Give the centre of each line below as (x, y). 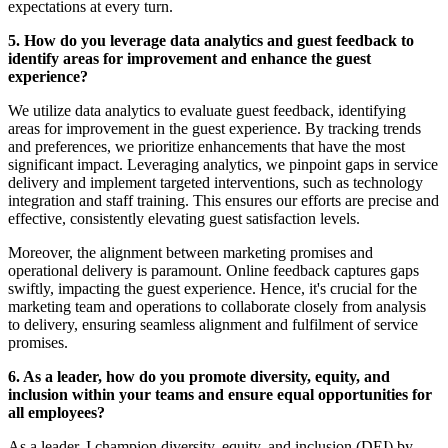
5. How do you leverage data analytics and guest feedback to (211, 41)
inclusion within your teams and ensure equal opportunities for (220, 395)
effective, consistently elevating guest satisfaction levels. (184, 219)
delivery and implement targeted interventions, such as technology (215, 183)
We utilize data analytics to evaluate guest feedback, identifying (207, 111)
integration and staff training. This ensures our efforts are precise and (223, 201)
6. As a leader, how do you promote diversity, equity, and (199, 377)
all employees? (56, 413)
